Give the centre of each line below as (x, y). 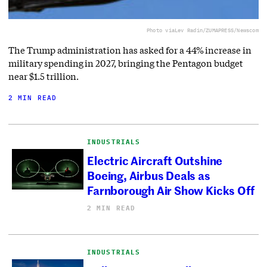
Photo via (160, 30)
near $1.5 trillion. (44, 77)
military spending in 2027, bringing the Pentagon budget (126, 63)
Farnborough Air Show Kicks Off (171, 190)
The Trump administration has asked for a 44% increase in (130, 50)
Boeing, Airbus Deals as (149, 175)
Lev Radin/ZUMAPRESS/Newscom (216, 30)
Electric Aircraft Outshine (155, 160)
